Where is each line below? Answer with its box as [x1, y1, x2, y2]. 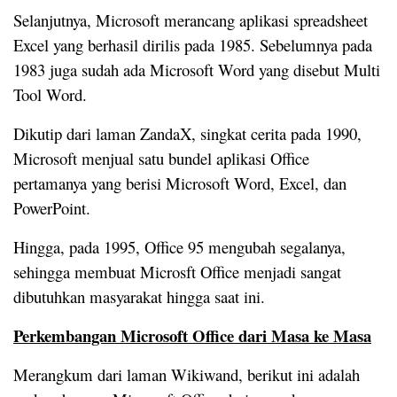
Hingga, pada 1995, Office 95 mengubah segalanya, [13, 235, 346, 258]
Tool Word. [13, 82, 87, 105]
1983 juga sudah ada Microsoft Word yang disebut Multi [13, 58, 380, 81]
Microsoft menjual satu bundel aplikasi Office [13, 146, 309, 169]
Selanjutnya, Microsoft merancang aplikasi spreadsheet [13, 8, 368, 31]
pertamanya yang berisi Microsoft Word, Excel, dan [13, 171, 346, 194]
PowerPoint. [13, 196, 90, 219]
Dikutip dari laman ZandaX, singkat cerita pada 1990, [13, 121, 362, 144]
